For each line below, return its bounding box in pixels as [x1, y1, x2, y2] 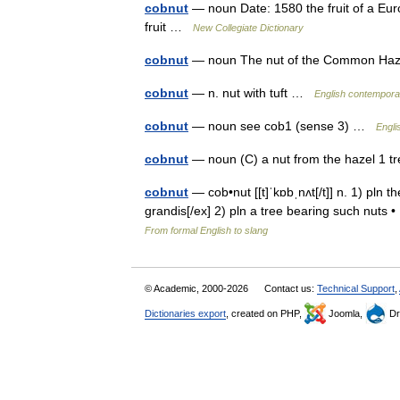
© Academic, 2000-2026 [145, 282, 251, 294]
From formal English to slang [145, 224, 268, 236]
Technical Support [317, 282, 395, 294]
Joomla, [326, 307, 365, 319]
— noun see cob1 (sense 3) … [188, 118, 376, 133]
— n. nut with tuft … [188, 85, 314, 100]
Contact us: [264, 282, 317, 294]
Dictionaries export [145, 307, 226, 319]
